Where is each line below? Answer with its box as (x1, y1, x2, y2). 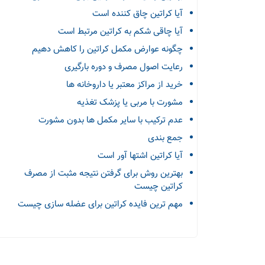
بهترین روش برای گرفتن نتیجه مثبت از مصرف (24, 167, 183, 180)
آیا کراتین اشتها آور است (98, 149, 183, 163)
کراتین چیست (134, 180, 183, 193)
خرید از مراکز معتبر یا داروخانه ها (66, 78, 183, 92)
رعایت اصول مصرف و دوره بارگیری (64, 60, 183, 74)
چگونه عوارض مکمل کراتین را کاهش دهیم (32, 43, 183, 56)
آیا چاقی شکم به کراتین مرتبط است (58, 25, 183, 38)
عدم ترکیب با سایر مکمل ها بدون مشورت (38, 114, 183, 127)
